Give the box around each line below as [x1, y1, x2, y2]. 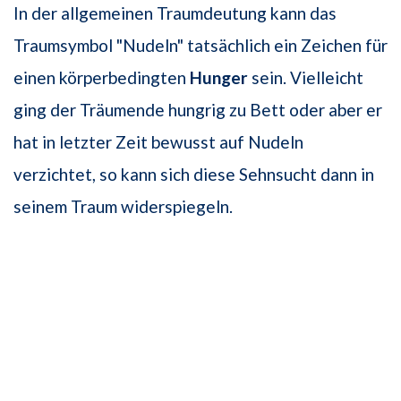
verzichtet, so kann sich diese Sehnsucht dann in [13, 164, 374, 185]
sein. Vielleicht [248, 67, 363, 89]
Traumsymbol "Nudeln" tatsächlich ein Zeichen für [13, 35, 388, 56]
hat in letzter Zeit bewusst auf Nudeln [13, 132, 303, 153]
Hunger [190, 67, 248, 89]
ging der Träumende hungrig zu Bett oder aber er [13, 99, 382, 121]
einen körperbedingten [13, 67, 190, 89]
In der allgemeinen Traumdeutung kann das [13, 3, 337, 24]
